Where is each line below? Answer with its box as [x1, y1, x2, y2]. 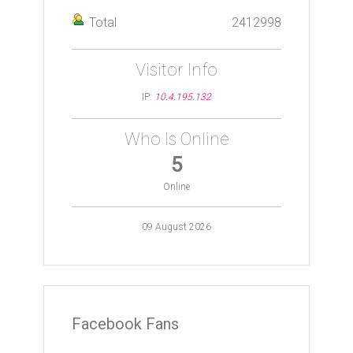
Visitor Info [136, 60, 217, 80]
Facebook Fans [72, 314, 179, 333]
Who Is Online [124, 129, 229, 149]
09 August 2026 [142, 221, 211, 232]
